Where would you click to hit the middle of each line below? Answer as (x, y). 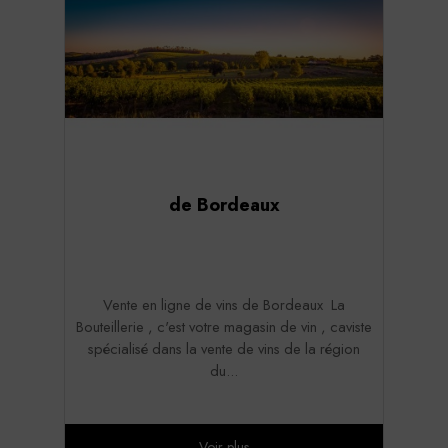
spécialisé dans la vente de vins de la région (224, 348)
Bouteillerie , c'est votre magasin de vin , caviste (224, 326)
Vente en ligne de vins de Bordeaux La (224, 304)
